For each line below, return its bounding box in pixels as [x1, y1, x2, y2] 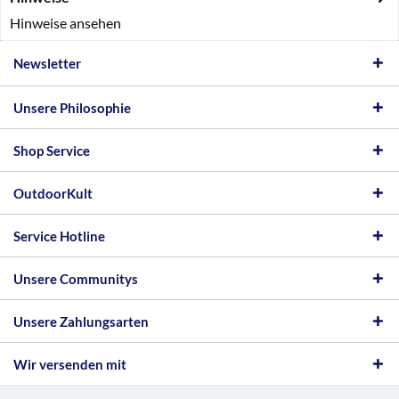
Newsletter [13, 55, 81, 71]
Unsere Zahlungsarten [13, 313, 149, 330]
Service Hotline [13, 228, 105, 244]
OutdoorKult [13, 185, 93, 201]
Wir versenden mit [13, 356, 126, 372]
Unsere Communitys [13, 271, 138, 287]
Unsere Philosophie [13, 100, 131, 116]
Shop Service [13, 142, 90, 159]
